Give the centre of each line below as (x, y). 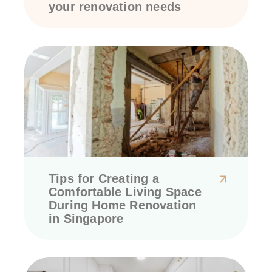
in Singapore (86, 219)
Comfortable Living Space (125, 192)
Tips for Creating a (104, 179)
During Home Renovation (123, 206)
